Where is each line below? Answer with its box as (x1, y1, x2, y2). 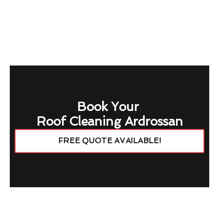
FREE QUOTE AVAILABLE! (58, 136, 161, 145)
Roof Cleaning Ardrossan (36, 114, 183, 129)
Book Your (77, 99, 142, 114)
